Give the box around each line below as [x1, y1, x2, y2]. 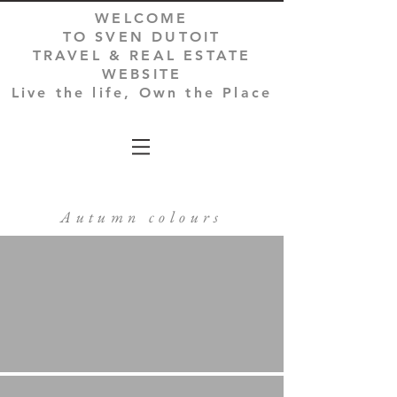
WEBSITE [101, 66, 183, 82]
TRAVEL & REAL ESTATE [32, 47, 252, 64]
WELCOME [95, 10, 189, 27]
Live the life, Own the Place [11, 84, 273, 101]
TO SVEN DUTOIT [62, 28, 222, 45]
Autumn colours [60, 206, 223, 227]
